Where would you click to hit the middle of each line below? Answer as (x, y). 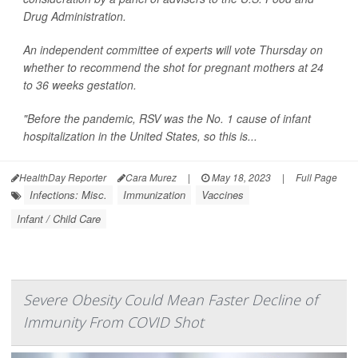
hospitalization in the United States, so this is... (140, 136)
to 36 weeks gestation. (80, 85)
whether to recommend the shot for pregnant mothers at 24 (173, 68)
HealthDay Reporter (63, 177)
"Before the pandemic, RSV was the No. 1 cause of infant (167, 119)
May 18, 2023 (240, 177)
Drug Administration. (75, 16)
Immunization (154, 195)
